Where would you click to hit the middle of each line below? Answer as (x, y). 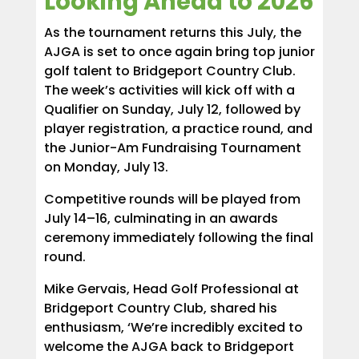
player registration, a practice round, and (178, 128)
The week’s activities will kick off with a (169, 90)
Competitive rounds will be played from (172, 199)
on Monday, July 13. (106, 167)
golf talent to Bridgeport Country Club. (169, 71)
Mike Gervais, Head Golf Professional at (171, 288)
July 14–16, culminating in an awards (161, 218)
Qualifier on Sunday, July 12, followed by (172, 109)
